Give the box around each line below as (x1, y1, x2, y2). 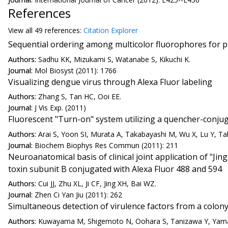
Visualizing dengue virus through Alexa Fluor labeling (8, 76, 212, 88)
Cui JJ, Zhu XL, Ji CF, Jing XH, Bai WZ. (38, 179, 156, 189)
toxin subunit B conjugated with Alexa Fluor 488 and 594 (8, 163, 222, 175)
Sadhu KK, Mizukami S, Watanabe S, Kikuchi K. (38, 54, 190, 64)
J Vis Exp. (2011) (35, 103, 86, 113)
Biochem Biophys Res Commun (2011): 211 (35, 140, 178, 150)
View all (8, 25, 35, 36)
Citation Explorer (83, 25, 138, 36)
